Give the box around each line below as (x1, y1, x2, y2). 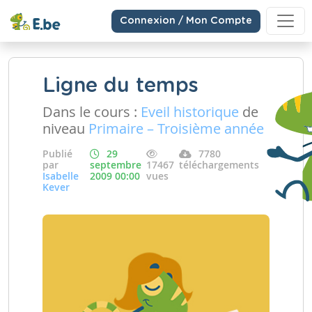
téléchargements (179, 158, 259, 171)
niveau (42, 119, 88, 138)
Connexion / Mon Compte (120, 15, 252, 26)
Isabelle (42, 169, 79, 182)
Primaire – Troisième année (88, 119, 264, 138)
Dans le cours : (42, 102, 141, 121)
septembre (90, 158, 141, 171)
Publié (42, 147, 72, 160)
